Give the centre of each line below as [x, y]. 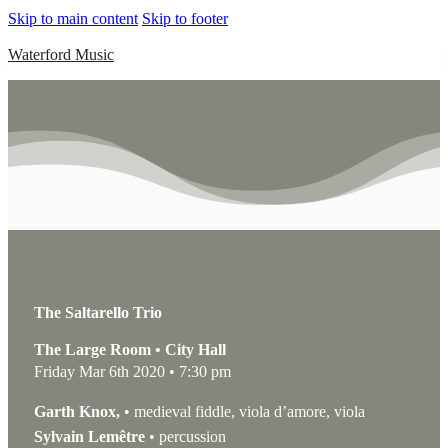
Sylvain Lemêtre [89, 437]
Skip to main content [73, 18]
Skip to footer [185, 18]
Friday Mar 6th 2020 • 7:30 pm [132, 372]
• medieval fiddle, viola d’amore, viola [242, 412]
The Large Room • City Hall [129, 350]
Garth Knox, [76, 412]
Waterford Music [61, 54]
